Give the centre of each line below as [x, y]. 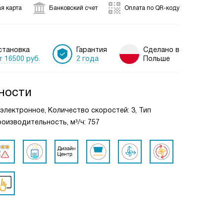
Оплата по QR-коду [152, 8]
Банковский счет [73, 8]
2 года [87, 58]
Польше [157, 58]
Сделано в [161, 50]
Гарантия [92, 49]
